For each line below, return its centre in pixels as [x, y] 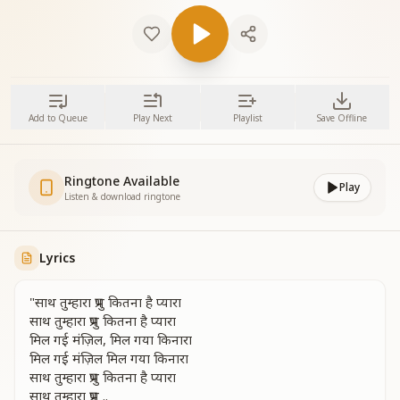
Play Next [152, 118]
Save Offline [342, 118]
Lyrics [57, 258]
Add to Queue [58, 118]
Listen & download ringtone [122, 196]
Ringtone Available [122, 181]
